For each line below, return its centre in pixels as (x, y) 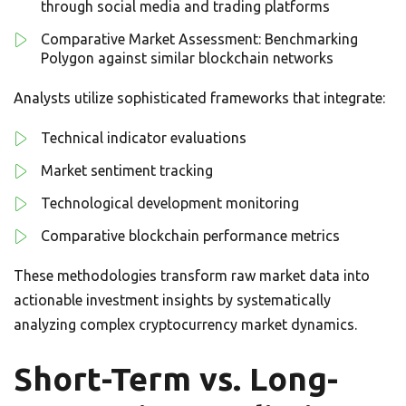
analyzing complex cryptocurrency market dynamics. (185, 324)
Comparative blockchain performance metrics (190, 236)
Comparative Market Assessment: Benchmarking (199, 39)
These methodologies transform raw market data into (192, 275)
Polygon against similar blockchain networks (187, 58)
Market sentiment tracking (127, 170)
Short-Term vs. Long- (176, 379)
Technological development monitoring (170, 203)
